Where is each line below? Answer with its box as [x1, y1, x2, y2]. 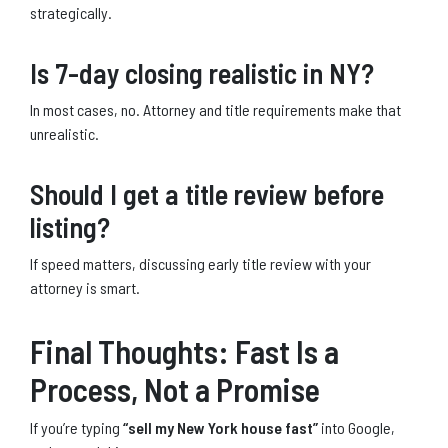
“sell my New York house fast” [123, 417, 318, 437]
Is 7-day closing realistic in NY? [30, 55, 374, 90]
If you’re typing [30, 417, 123, 437]
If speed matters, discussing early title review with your [30, 253, 371, 273]
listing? [30, 209, 110, 244]
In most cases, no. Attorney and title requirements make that [30, 99, 401, 119]
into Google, [318, 417, 395, 437]
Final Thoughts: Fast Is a [30, 331, 339, 370]
